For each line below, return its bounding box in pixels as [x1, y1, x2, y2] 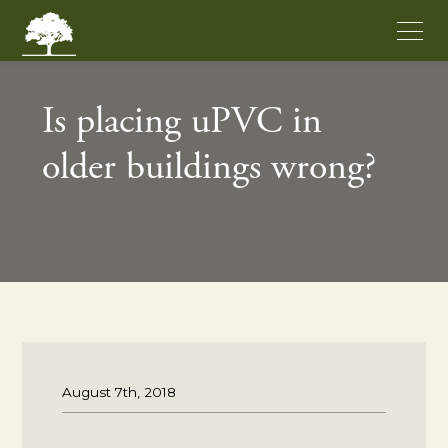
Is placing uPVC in [42, 104, 323, 142]
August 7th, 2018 [62, 384, 177, 400]
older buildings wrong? [42, 150, 377, 188]
